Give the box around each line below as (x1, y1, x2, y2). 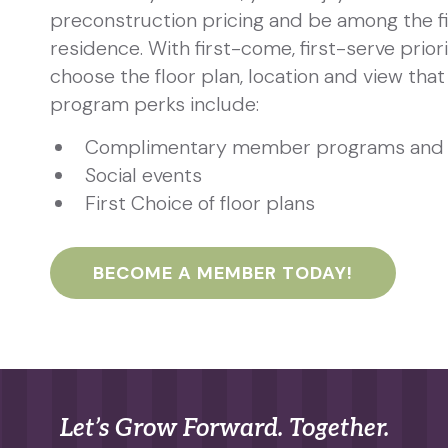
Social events (85, 161, 203, 188)
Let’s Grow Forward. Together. (59, 413, 389, 443)
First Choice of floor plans (85, 189, 316, 216)
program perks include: (49, 90, 259, 117)
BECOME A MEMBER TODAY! (92, 260, 353, 285)
